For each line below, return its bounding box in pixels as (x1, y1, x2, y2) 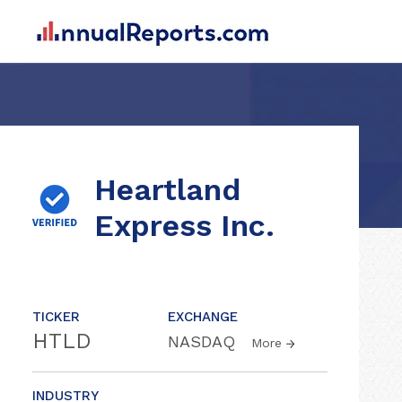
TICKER (32, 309, 80, 325)
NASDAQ (168, 332, 240, 351)
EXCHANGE (168, 309, 238, 325)
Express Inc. (94, 207, 275, 243)
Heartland (94, 171, 240, 207)
